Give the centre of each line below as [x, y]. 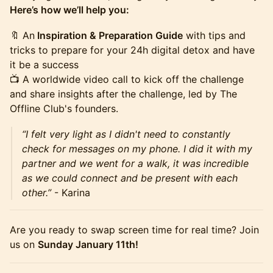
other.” [37, 193]
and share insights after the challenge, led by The [123, 94]
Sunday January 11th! [88, 245]
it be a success [44, 65]
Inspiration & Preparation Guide [109, 36]
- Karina [71, 193]
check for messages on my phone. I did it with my [137, 149]
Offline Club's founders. [64, 109]
